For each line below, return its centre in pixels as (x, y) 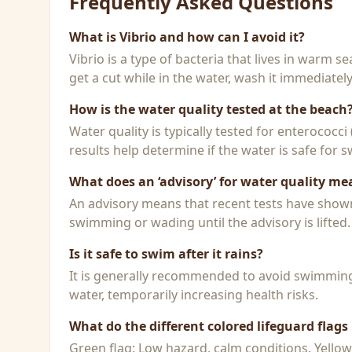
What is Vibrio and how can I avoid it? (187, 37)
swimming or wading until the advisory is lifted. (210, 222)
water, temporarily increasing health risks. (194, 295)
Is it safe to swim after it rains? (166, 254)
